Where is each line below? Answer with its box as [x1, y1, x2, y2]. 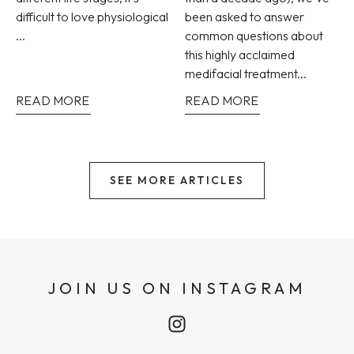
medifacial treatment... [185, 66, 307, 82]
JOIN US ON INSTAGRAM [47, 278, 307, 299]
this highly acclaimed [185, 47, 295, 63]
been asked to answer [185, 9, 304, 25]
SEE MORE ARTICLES [110, 173, 244, 188]
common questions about [185, 28, 323, 44]
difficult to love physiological [16, 9, 168, 25]
